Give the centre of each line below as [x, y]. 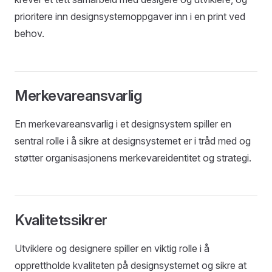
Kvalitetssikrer [61, 220]
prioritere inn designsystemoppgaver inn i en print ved [130, 16]
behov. [29, 33]
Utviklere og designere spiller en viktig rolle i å [112, 248]
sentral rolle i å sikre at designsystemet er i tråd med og [133, 141]
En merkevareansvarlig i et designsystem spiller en [123, 124]
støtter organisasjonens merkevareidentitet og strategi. [133, 158]
